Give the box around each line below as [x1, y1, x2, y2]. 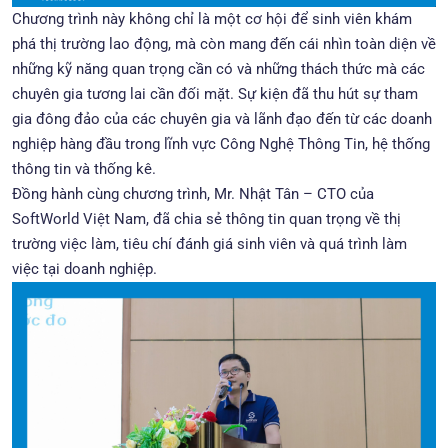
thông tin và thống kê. [12, 160, 156, 178]
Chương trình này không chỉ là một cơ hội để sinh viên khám [12, 10, 412, 28]
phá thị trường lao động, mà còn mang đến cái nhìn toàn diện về [12, 35, 436, 53]
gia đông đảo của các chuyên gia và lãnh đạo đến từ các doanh [12, 110, 432, 128]
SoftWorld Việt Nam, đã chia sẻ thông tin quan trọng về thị [12, 210, 401, 228]
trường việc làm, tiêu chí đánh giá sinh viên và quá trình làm [12, 235, 407, 253]
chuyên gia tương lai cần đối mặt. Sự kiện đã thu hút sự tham [12, 85, 418, 103]
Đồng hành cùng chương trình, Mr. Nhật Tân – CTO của [12, 185, 374, 203]
